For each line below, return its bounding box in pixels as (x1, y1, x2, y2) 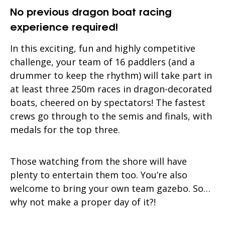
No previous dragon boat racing (10, 3, 172, 19)
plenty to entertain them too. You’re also (10, 169, 187, 181)
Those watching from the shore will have (10, 155, 187, 168)
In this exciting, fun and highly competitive (10, 42, 195, 55)
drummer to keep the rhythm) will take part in (10, 69, 212, 82)
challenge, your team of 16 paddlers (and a (10, 56, 195, 68)
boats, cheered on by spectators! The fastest (10, 96, 205, 109)
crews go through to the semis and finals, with (10, 110, 212, 123)
